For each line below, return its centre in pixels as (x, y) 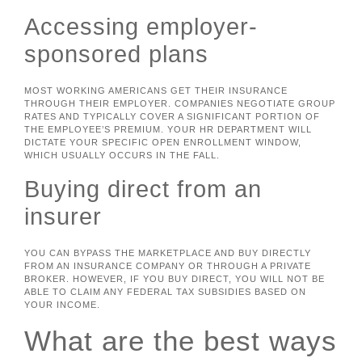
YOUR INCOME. (62, 304)
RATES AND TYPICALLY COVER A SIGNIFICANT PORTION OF (172, 117)
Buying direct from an (143, 189)
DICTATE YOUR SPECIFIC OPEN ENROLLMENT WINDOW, (163, 143)
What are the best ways (181, 341)
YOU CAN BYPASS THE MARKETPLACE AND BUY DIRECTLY (168, 253)
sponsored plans (116, 55)
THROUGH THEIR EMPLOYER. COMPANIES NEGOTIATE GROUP (180, 104)
